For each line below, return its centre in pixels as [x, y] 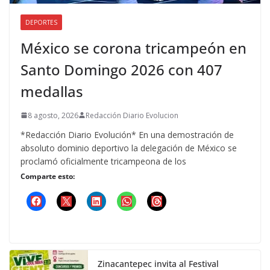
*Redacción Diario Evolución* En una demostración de [127, 134]
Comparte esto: [48, 176]
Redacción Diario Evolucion [132, 115]
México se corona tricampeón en [133, 48]
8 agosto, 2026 [53, 115]
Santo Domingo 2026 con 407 [121, 69]
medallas [52, 91]
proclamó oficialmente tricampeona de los [103, 161]
